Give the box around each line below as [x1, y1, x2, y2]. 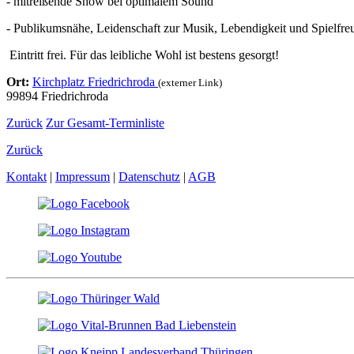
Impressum [55, 169, 110, 183]
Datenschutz [119, 169, 180, 183]
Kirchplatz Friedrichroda [32, 74, 158, 88]
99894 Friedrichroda [6, 88, 108, 103]
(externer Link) [158, 76, 222, 88]
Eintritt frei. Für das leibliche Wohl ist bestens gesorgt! [6, 47, 279, 62]
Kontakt [6, 169, 47, 183]
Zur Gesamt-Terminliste [46, 115, 164, 130]
